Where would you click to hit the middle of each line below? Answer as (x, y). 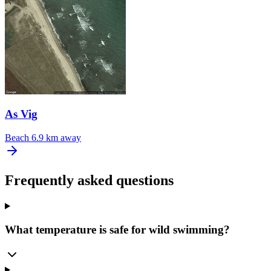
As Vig (21, 114)
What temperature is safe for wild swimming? (117, 229)
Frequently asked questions (89, 181)
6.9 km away (56, 138)
